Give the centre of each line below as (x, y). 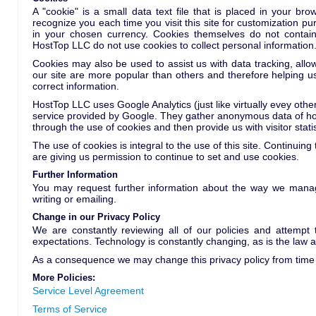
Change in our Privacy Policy (96, 217)
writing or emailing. (74, 199)
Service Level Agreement (88, 291)
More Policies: (64, 278)
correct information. (76, 86)
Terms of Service (70, 309)
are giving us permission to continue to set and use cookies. (166, 157)
